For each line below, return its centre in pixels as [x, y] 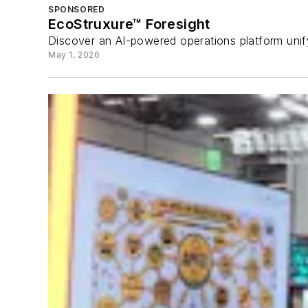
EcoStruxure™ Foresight [129, 24]
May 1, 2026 [74, 55]
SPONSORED [77, 10]
